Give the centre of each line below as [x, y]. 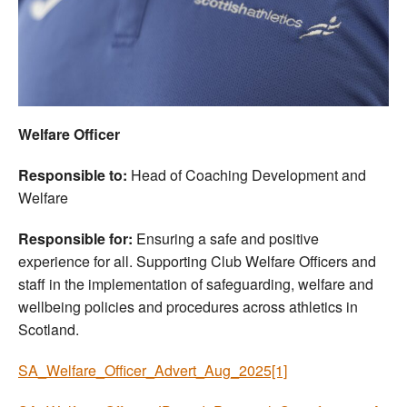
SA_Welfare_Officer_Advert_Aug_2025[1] [153, 370]
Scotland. [49, 329]
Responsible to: [73, 174]
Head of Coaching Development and [247, 174]
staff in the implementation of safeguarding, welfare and [196, 283]
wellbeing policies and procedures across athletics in [188, 306]
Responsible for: [75, 238]
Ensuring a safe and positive [226, 238]
